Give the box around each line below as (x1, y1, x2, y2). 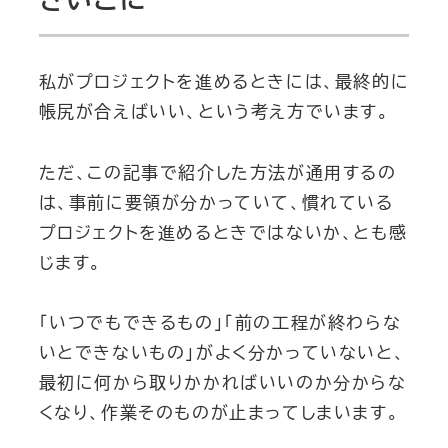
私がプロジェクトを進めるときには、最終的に (38, 73, 410, 91)
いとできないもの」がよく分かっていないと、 (38, 344, 406, 362)
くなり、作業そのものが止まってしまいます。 (38, 404, 400, 422)
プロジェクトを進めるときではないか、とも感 (38, 223, 408, 241)
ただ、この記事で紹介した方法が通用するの (38, 163, 397, 181)
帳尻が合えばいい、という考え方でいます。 (38, 103, 390, 121)
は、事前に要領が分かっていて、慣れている (38, 193, 394, 211)
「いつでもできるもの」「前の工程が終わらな (38, 314, 402, 332)
